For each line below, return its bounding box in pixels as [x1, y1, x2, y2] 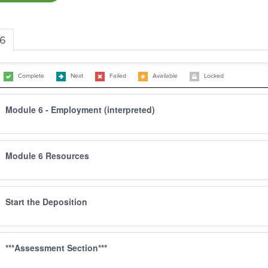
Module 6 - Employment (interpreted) [5, 103, 155, 115]
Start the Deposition [5, 195, 87, 208]
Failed [109, 71, 126, 81]
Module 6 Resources [5, 149, 89, 162]
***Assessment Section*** [5, 241, 107, 254]
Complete [17, 71, 44, 81]
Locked [203, 71, 224, 81]
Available [152, 71, 178, 81]
